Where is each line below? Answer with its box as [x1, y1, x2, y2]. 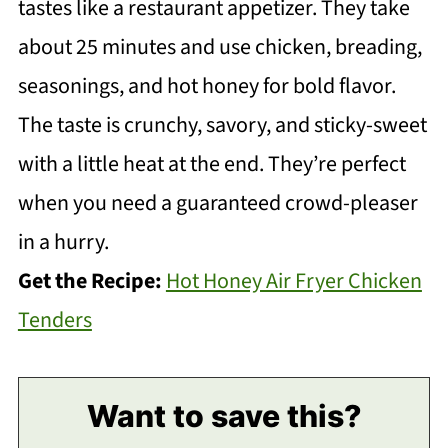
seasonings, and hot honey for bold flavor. [17, 70, 396, 103]
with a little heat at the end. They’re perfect [17, 148, 406, 181]
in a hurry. [17, 226, 109, 259]
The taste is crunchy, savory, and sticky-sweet [17, 109, 427, 142]
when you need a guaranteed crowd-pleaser [17, 187, 418, 220]
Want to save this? [86, 398, 362, 435]
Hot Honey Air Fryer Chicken [165, 265, 422, 298]
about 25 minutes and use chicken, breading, [17, 31, 422, 64]
